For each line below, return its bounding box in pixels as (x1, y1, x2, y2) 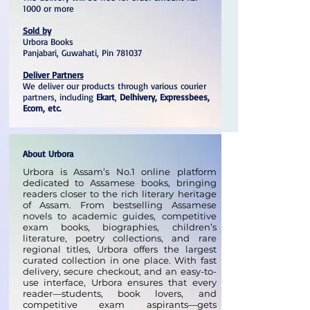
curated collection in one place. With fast (22, 255, 217, 266)
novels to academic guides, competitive (22, 210, 217, 222)
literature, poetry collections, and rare (22, 232, 217, 244)
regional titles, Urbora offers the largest (22, 244, 217, 255)
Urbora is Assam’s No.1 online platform (22, 166, 217, 178)
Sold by (22, 25, 51, 37)
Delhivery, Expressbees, (119, 91, 210, 103)
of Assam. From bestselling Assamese (22, 199, 217, 211)
